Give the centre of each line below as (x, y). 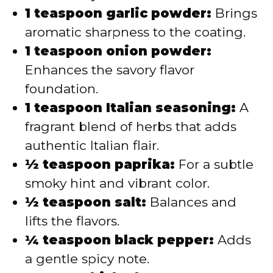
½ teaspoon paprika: (100, 165)
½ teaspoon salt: (86, 202)
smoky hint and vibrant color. (117, 183)
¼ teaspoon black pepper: (119, 240)
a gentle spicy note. (87, 259)
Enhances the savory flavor (110, 70)
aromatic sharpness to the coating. (135, 32)
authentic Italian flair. (92, 146)
